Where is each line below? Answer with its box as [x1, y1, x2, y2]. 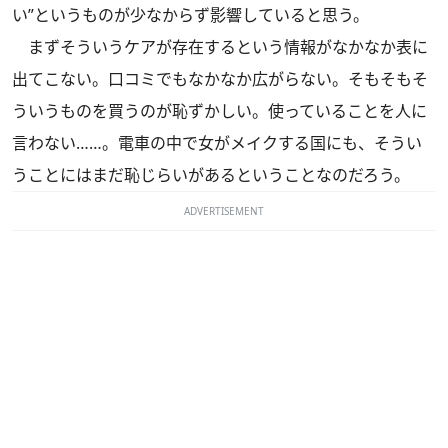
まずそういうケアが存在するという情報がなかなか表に [12, 36, 428, 58]
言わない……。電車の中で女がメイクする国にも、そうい [12, 132, 422, 154]
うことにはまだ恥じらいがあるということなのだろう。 [12, 164, 410, 186]
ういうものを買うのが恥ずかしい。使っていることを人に [12, 100, 427, 122]
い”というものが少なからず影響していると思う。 [12, 4, 369, 26]
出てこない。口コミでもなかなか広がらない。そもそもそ [12, 68, 428, 90]
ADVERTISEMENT [184, 204, 264, 218]
